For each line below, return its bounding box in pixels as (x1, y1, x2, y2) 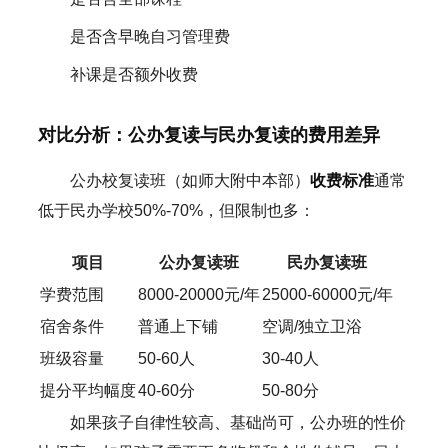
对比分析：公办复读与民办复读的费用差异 (37, 124, 380, 145)
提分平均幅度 (39, 381, 136, 399)
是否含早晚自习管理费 (69, 27, 230, 45)
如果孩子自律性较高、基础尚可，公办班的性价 (69, 413, 406, 431)
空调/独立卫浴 (261, 317, 362, 335)
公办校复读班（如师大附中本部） (69, 171, 310, 189)
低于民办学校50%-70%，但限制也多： (37, 201, 315, 219)
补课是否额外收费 (69, 65, 198, 83)
